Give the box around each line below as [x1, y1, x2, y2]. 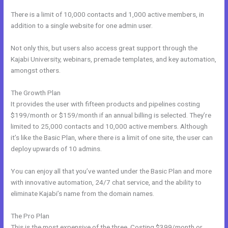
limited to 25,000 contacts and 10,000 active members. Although [11, 122, 208, 131]
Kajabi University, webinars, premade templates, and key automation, [11, 55, 217, 64]
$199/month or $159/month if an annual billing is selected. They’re [11, 111, 212, 120]
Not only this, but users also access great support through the [11, 44, 198, 52]
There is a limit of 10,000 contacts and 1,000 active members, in [11, 10, 205, 19]
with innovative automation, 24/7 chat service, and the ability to [11, 178, 202, 186]
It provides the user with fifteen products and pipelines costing [11, 100, 201, 108]
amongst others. [11, 66, 61, 75]
